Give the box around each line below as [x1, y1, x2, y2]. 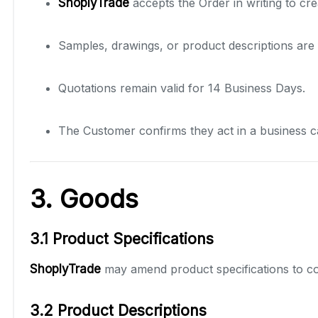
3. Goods [30, 182, 138, 214]
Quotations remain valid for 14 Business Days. [58, 80, 305, 95]
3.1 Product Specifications [30, 229, 214, 248]
